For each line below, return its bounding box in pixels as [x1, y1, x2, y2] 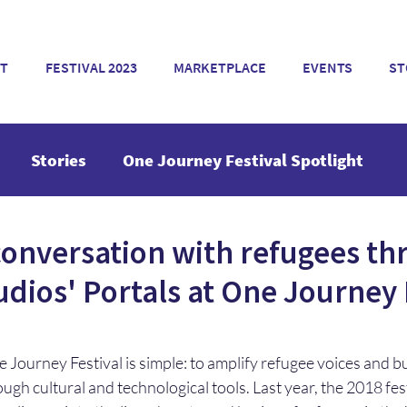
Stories [31, 148, 86, 171]
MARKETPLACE [174, 58, 266, 76]
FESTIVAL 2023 [45, 58, 137, 76]
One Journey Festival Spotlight [123, 148, 363, 171]
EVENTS [303, 58, 352, 76]
